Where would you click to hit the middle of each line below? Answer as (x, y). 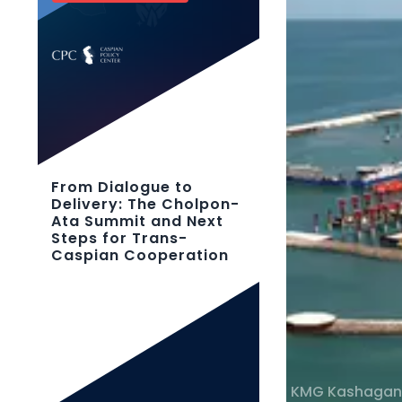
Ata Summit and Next (137, 221)
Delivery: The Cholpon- (145, 204)
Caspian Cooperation (140, 255)
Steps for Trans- (119, 238)
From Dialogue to (122, 187)
